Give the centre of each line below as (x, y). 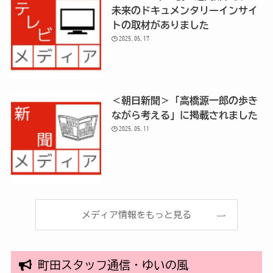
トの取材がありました (160, 25)
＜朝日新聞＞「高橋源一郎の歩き (184, 101)
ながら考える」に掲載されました (184, 115)
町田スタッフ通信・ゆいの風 (110, 265)
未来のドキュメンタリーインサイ (184, 10)
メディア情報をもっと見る (136, 215)
